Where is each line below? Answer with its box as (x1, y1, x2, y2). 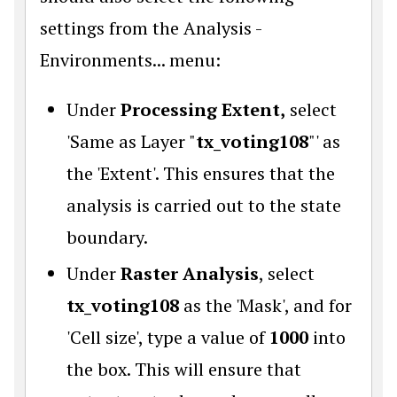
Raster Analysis (121, 261, 259, 285)
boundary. (66, 225, 148, 249)
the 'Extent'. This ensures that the (66, 161, 335, 185)
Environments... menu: (40, 48, 221, 72)
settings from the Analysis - (40, 16, 261, 40)
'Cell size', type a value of (66, 325, 269, 349)
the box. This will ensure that (66, 357, 301, 381)
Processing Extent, (121, 97, 285, 121)
